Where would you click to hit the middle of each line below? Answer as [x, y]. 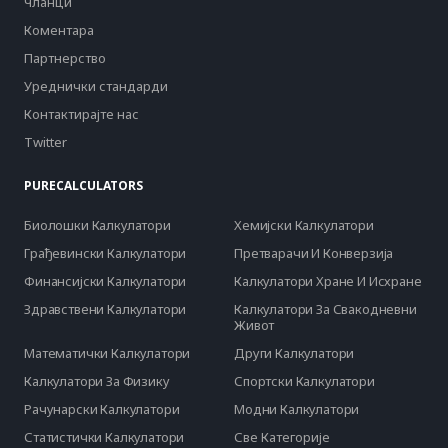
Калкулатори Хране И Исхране [328, 281]
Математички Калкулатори [107, 353]
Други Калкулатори [294, 353]
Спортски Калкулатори [304, 381]
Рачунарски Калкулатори [102, 409]
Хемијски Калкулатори [304, 225]
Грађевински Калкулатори [105, 253]
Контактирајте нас [81, 114]
